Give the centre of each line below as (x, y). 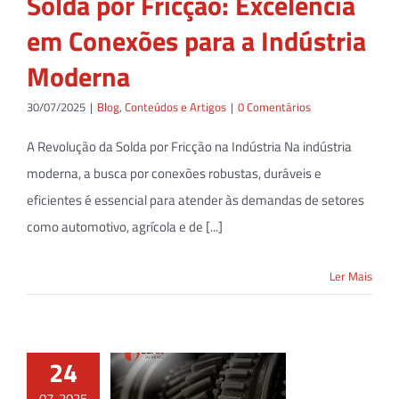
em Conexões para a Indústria (196, 41)
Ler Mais (351, 276)
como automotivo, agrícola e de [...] (125, 226)
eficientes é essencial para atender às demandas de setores (195, 199)
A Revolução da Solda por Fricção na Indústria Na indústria (189, 146)
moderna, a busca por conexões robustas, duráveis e (174, 173)
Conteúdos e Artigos (175, 106)
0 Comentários (274, 106)
